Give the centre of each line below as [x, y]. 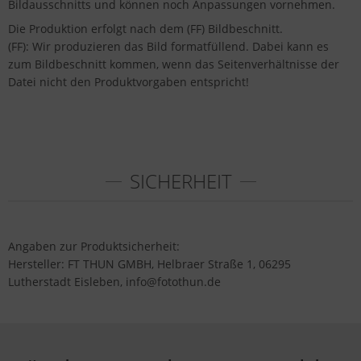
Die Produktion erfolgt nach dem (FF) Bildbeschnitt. [145, 29]
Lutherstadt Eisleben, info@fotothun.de [114, 282]
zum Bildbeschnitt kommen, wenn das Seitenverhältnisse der [174, 64]
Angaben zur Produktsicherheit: [94, 246]
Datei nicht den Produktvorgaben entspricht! [129, 82]
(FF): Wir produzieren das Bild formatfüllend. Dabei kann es [168, 46]
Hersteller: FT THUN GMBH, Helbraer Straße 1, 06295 [149, 264]
